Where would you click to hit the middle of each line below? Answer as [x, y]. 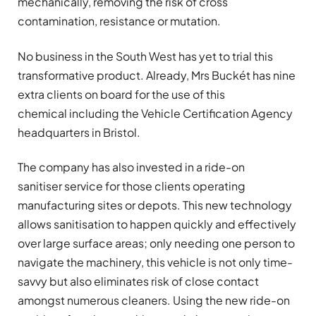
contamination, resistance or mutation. [119, 21]
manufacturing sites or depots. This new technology [155, 205]
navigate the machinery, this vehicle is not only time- [155, 262]
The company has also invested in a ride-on [131, 166]
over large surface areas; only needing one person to [156, 243]
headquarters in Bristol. [79, 132]
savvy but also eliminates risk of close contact [138, 281]
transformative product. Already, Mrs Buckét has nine [157, 75]
